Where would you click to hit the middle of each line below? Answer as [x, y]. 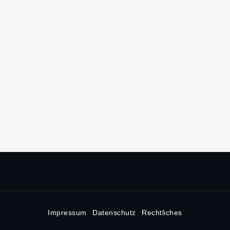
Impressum [67, 212]
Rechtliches [162, 212]
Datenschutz [114, 212]
